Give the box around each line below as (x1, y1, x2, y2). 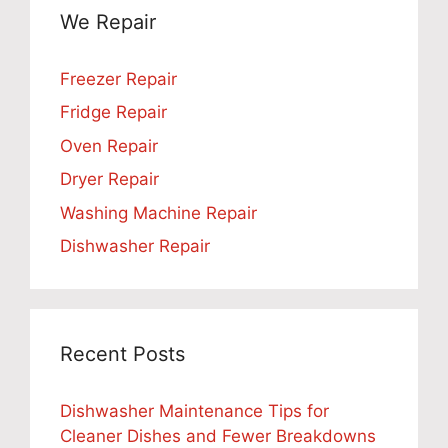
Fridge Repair (60, 102, 167, 123)
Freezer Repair (60, 68, 177, 89)
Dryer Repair (60, 169, 159, 190)
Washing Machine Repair (60, 202, 257, 223)
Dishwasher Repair (60, 236, 210, 257)
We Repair (60, 9, 156, 34)
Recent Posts (60, 342, 185, 367)
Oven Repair (60, 135, 158, 156)
